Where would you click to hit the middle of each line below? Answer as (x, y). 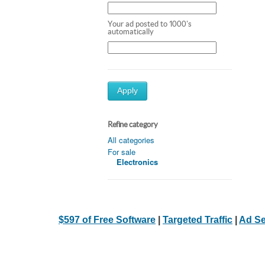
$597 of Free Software (107, 219)
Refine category (133, 124)
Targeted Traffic (198, 219)
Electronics (137, 161)
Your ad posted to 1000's (150, 24)
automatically (131, 31)
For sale (122, 151)
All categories (131, 140)
